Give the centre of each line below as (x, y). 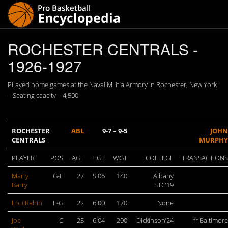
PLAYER (23, 158)
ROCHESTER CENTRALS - (103, 49)
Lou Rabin (27, 203)
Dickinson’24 (155, 220)
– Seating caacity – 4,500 (43, 95)
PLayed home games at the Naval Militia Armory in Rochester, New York (112, 84)
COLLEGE (160, 158)
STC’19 (164, 185)
